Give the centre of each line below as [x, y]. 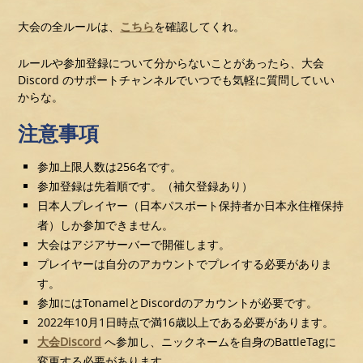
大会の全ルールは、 [69, 26]
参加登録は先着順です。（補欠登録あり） [145, 186]
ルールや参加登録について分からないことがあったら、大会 [171, 62]
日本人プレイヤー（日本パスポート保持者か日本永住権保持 [191, 205]
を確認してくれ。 [200, 26]
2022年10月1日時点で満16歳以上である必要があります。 [186, 322]
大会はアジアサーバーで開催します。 [134, 244]
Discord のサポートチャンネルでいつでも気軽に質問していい [177, 79]
